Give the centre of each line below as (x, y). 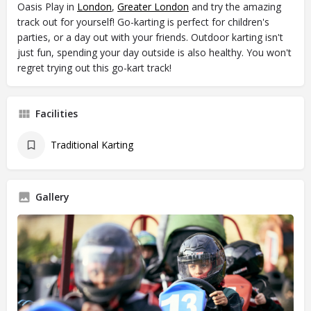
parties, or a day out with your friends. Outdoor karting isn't (150, 37)
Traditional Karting (92, 145)
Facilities (57, 114)
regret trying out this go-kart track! (94, 68)
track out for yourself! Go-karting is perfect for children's (143, 22)
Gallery (52, 197)
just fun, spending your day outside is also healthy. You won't (154, 53)
